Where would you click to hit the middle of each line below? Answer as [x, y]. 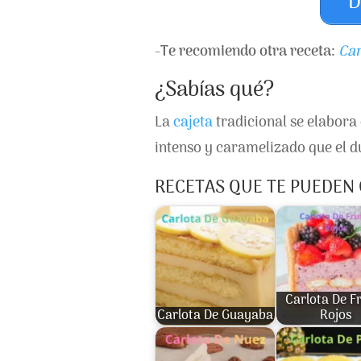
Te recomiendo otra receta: [249, 52]
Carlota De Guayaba [215, 315]
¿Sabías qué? [214, 90]
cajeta [193, 122]
